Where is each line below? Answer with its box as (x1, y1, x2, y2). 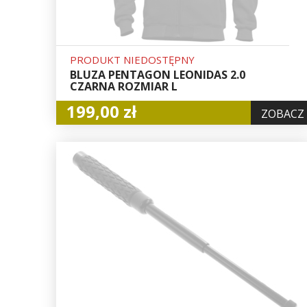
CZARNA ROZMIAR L (70, 78, 177, 94)
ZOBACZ (261, 106, 304, 121)
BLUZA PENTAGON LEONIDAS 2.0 (70, 66, 245, 82)
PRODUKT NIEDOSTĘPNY (70, 52, 195, 66)
